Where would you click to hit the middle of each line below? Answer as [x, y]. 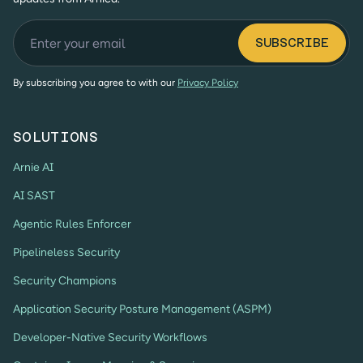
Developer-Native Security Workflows [110, 338]
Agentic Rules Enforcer [72, 224]
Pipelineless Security [66, 253]
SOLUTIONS [56, 137]
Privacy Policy [208, 83]
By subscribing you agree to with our [95, 83]
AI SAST [34, 196]
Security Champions [65, 281]
